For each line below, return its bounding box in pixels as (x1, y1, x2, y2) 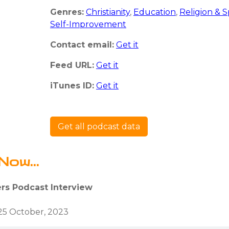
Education (133, 7, 176, 17)
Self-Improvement (50, 19, 126, 29)
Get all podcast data (58, 121, 140, 131)
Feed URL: (50, 60, 94, 70)
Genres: (50, 7, 84, 17)
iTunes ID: (50, 80, 94, 90)
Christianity (86, 7, 130, 17)
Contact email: (50, 39, 114, 50)
